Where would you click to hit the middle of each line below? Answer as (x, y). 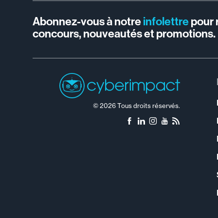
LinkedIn (160, 122)
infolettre (166, 22)
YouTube (183, 122)
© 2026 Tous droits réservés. (137, 105)
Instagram (174, 122)
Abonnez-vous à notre (88, 22)
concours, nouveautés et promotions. (124, 34)
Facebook (150, 122)
